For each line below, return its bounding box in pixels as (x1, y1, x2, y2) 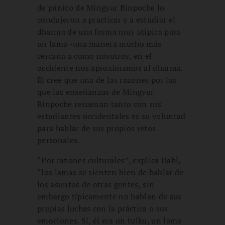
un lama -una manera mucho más (37, 38, 162, 49)
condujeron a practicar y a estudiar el (37, 14, 176, 25)
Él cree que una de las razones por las (37, 74, 177, 85)
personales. (37, 134, 80, 146)
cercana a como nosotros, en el (37, 50, 152, 61)
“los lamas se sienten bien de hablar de (37, 166, 184, 178)
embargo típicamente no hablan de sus (37, 190, 182, 202)
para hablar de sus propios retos (37, 122, 156, 134)
